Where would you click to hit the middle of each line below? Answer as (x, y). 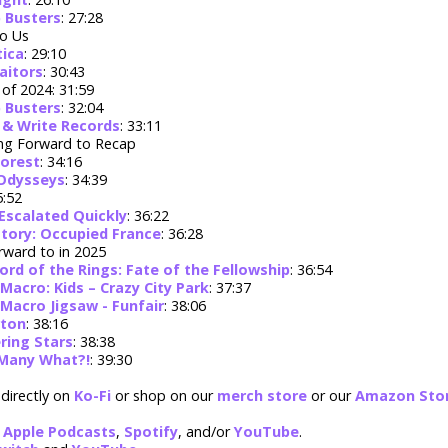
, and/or (206, 432)
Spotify (151, 432)
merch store (262, 396)
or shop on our (164, 396)
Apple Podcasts (59, 432)
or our (331, 396)
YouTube (266, 432)
